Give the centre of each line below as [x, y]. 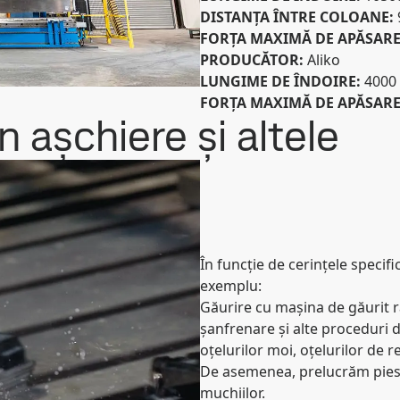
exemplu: [231, 286]
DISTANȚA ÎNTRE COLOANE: [299, 17]
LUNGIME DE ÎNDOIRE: [282, 81]
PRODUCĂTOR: [254, 60]
